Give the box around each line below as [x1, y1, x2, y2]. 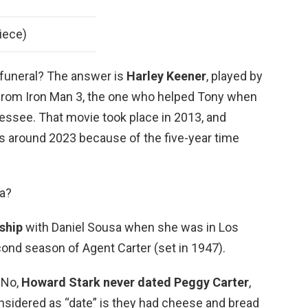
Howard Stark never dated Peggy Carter [21, 275, 249, 289]
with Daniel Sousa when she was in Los [23, 220, 239, 234]
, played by [206, 69, 263, 83]
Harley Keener [126, 69, 206, 83]
